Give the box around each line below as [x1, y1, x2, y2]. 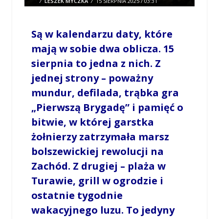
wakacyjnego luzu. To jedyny [31, 203, 175, 217]
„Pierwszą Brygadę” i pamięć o [31, 101, 183, 114]
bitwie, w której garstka [31, 115, 154, 129]
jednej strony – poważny [31, 71, 153, 85]
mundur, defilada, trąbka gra [31, 86, 179, 100]
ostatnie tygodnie [31, 189, 123, 202]
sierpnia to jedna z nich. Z [31, 57, 161, 70]
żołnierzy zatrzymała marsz [31, 130, 169, 144]
